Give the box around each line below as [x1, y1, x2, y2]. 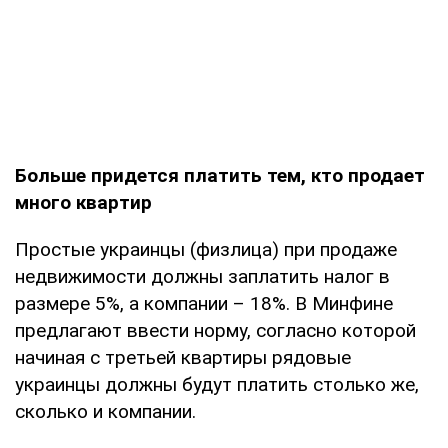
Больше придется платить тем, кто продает [15, 164, 425, 188]
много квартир [15, 191, 152, 215]
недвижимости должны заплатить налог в [15, 265, 390, 289]
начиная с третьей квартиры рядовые [15, 346, 351, 370]
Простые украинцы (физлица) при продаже [15, 238, 397, 262]
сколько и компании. [15, 400, 196, 424]
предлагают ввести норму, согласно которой [15, 319, 416, 343]
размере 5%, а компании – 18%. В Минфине [15, 292, 393, 316]
